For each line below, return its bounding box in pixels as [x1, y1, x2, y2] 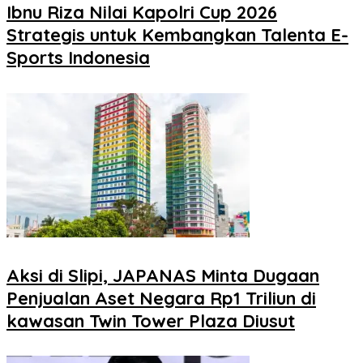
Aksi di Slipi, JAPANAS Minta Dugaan [6, 263, 319, 287]
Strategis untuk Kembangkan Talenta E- [6, 23, 348, 47]
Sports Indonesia [6, 46, 150, 70]
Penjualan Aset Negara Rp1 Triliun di [6, 286, 316, 310]
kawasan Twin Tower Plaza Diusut [6, 309, 295, 332]
